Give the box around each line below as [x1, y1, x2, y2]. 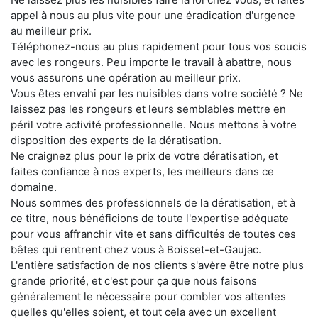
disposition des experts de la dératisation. [11, 133, 221, 147]
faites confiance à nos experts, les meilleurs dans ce [11, 164, 274, 178]
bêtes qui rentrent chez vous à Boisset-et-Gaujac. [11, 242, 261, 256]
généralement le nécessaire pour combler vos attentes [11, 289, 286, 303]
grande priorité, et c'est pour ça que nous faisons [11, 273, 257, 287]
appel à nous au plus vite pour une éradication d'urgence [11, 8, 295, 22]
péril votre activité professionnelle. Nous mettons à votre [11, 117, 297, 131]
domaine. [11, 180, 57, 194]
